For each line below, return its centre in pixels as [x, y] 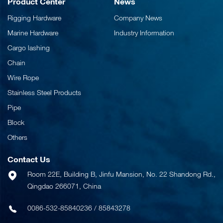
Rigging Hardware [34, 18]
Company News [138, 18]
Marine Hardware [33, 33]
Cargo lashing [29, 48]
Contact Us [29, 159]
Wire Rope [23, 78]
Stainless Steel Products [44, 93]
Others [17, 137]
